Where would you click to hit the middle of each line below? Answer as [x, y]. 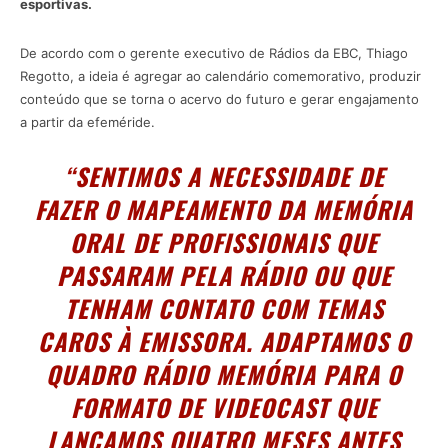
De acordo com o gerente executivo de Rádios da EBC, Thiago [214, 53]
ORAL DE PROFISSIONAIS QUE [224, 242]
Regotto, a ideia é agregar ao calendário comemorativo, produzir [220, 76]
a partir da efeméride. [87, 122]
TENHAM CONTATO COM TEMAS [224, 308]
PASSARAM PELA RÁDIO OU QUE [224, 275]
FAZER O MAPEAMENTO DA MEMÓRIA [224, 209]
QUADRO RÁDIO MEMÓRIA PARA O [224, 374]
